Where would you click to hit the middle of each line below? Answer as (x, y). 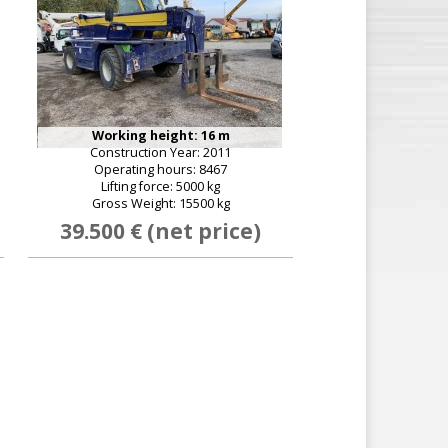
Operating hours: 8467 (160, 169)
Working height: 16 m (160, 135)
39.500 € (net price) (160, 231)
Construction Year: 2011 (160, 152)
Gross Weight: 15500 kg (160, 203)
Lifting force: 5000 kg (160, 186)
